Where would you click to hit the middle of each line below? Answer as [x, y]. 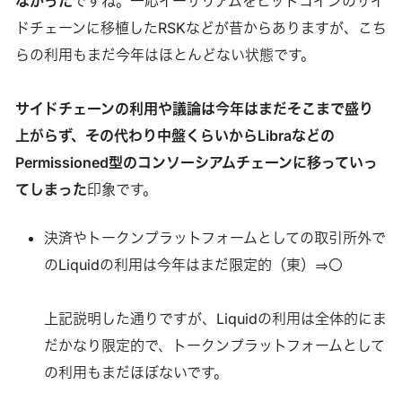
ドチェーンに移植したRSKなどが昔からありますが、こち [201, 27]
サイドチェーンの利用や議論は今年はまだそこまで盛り [194, 108]
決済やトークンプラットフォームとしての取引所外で [214, 237]
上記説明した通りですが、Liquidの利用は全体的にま [215, 318]
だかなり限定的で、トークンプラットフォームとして [214, 345]
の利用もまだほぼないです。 [135, 372]
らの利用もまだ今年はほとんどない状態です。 [165, 54]
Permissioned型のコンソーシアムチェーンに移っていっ [196, 162]
